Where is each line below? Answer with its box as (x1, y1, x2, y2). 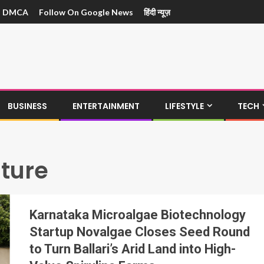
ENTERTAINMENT (72, 100, 140, 112)
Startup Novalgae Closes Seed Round (29, 224, 250, 239)
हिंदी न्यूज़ (144, 7, 170, 18)
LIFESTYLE (165, 100, 204, 112)
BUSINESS (8, 100, 47, 112)
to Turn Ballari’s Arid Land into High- (29, 241, 236, 256)
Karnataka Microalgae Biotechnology (29, 207, 246, 222)
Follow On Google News (39, 7, 133, 18)
